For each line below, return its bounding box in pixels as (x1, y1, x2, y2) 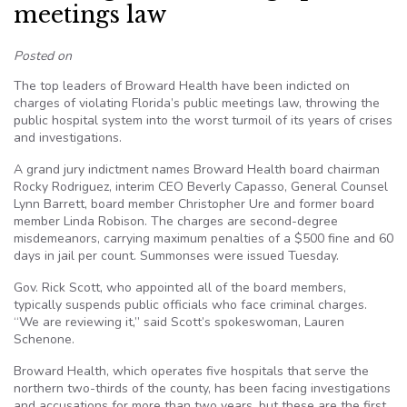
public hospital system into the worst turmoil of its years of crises (14, 112, 392, 129)
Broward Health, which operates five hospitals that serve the (14, 362, 369, 380)
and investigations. (14, 129, 122, 146)
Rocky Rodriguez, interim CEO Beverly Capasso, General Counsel (14, 178, 388, 195)
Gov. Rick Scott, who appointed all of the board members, (14, 279, 346, 296)
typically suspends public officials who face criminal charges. (14, 296, 367, 313)
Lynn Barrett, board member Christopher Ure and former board (14, 195, 374, 213)
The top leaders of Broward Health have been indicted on (14, 77, 350, 94)
